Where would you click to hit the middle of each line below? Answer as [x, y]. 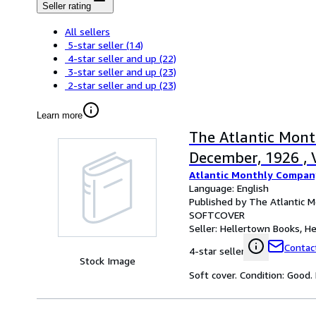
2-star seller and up [112, 85]
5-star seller [96, 45]
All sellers [87, 32]
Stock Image [107, 261]
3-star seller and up [112, 72]
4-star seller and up [112, 59]
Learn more [60, 116]
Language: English [229, 188]
